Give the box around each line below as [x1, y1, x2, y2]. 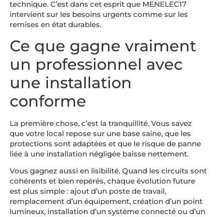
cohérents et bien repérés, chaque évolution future [10, 176, 195, 186]
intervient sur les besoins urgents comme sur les [10, 10, 188, 19]
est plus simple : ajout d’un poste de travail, [10, 186, 166, 196]
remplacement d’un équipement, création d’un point [10, 197, 202, 206]
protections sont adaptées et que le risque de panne [10, 139, 201, 148]
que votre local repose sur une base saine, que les [10, 128, 191, 138]
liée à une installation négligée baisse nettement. [10, 149, 188, 158]
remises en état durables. [10, 20, 101, 30]
